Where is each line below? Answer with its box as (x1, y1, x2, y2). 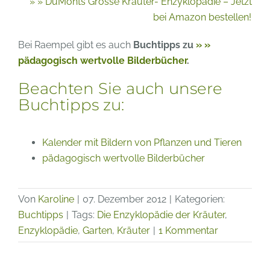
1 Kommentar (159, 224, 218, 236)
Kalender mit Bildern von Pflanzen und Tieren (42, 136, 242, 148)
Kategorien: (175, 193, 225, 205)
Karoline (38, 193, 74, 205)
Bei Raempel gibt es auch (18, 39, 133, 51)
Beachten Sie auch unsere (18, 78, 222, 98)
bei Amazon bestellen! (153, 11, 251, 23)
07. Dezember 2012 (83, 193, 166, 205)
